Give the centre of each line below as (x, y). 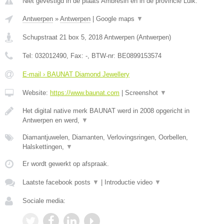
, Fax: (76, 56)
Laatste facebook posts (57, 182)
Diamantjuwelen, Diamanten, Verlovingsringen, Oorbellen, (105, 137)
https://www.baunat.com (85, 93)
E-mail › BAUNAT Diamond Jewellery (76, 74)
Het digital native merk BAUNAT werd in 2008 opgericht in (106, 111)
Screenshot (142, 93)
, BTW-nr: (102, 56)
